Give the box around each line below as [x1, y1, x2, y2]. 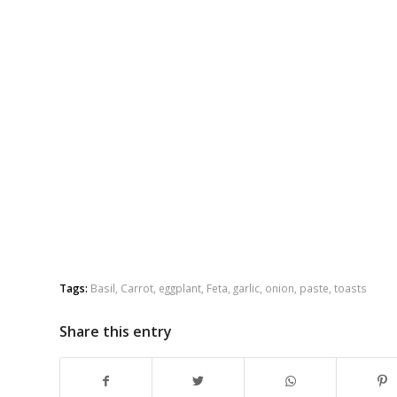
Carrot [121, 281, 153, 296]
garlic [233, 281, 260, 296]
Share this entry [59, 322, 172, 342]
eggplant [159, 281, 201, 296]
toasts [334, 281, 367, 296]
